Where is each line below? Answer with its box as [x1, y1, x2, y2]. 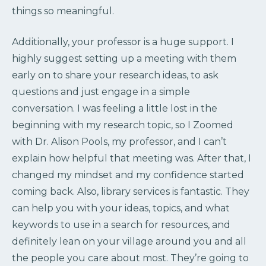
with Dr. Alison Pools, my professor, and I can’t [12, 135, 227, 147]
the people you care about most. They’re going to [12, 252, 249, 264]
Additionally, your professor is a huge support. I [12, 36, 234, 47]
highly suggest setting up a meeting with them [12, 52, 236, 64]
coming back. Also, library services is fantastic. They [12, 185, 249, 197]
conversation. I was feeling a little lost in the [12, 102, 217, 114]
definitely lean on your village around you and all [12, 235, 246, 247]
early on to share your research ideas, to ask [12, 69, 218, 81]
